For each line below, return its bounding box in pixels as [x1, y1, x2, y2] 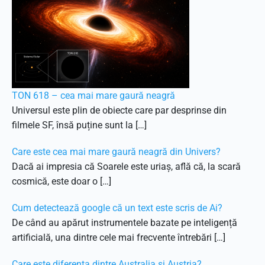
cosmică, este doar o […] [12, 176, 111, 187]
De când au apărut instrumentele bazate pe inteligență [12, 217, 237, 228]
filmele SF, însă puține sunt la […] [12, 119, 147, 131]
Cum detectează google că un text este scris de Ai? [12, 202, 222, 214]
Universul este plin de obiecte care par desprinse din [12, 105, 227, 116]
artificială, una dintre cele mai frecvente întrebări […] [12, 232, 225, 243]
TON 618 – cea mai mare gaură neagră [12, 90, 175, 101]
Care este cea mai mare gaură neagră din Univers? [12, 146, 221, 157]
